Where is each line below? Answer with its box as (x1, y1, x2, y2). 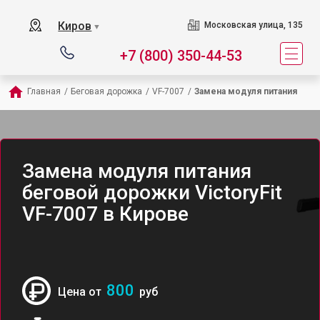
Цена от (58, 285, 104, 299)
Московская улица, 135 (204, 20, 303, 30)
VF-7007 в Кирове (22, 202, 189, 226)
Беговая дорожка (71, 86, 142, 96)
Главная (27, 86, 61, 96)
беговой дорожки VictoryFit (22, 181, 282, 204)
